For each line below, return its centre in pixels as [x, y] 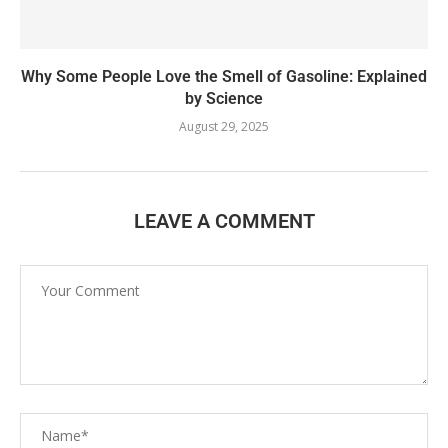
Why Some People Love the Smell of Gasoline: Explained [224, 76]
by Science [224, 98]
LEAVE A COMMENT [224, 220]
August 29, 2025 [224, 126]
